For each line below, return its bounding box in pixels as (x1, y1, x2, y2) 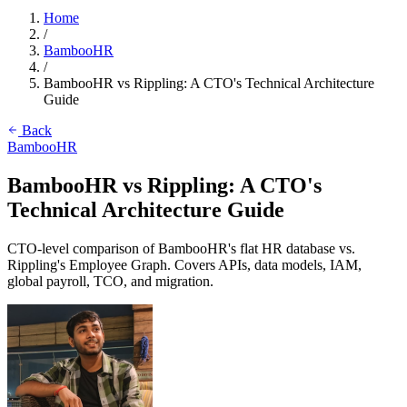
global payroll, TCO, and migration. (7, 273, 213, 289)
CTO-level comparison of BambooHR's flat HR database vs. (7, 240, 355, 256)
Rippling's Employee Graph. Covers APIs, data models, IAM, (7, 256, 362, 273)
